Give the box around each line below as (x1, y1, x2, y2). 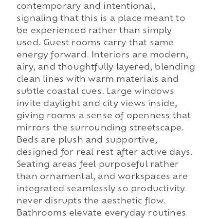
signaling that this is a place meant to (16, 15, 185, 23)
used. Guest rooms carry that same (16, 39, 174, 47)
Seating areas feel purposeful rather (16, 161, 179, 169)
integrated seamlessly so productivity (16, 185, 185, 193)
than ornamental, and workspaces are (16, 173, 188, 181)
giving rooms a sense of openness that (16, 112, 191, 120)
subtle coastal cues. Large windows (16, 88, 174, 96)
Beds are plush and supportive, (16, 136, 157, 145)
